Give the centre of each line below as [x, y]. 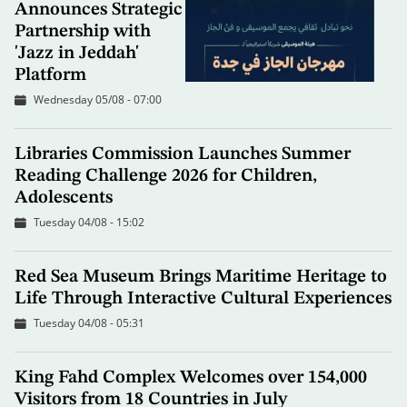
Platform [50, 76]
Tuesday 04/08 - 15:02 [89, 223]
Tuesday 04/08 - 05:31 [89, 323]
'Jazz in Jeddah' [77, 54]
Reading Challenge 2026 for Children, [166, 177]
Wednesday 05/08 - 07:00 [98, 100]
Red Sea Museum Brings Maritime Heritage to [201, 278]
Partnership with [83, 32]
